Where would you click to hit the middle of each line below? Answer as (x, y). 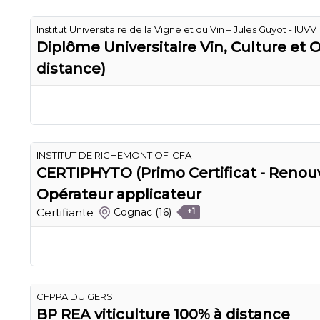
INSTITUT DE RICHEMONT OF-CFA (114, 155)
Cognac (133, 212)
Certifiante (65, 212)
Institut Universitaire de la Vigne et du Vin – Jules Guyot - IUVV (176, 29)
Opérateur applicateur (119, 194)
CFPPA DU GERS (75, 296)
